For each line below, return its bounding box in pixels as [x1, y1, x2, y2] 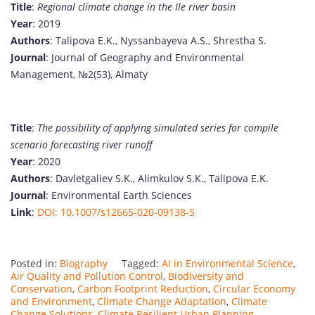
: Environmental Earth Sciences [46, 188, 192, 202]
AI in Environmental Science [162, 256, 293, 270]
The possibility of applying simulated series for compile [37, 120, 278, 134]
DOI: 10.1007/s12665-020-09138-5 [37, 205, 195, 219]
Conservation [11, 281, 72, 295]
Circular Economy [213, 281, 295, 295]
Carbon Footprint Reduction [77, 281, 208, 295]
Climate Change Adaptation [97, 294, 226, 308]
